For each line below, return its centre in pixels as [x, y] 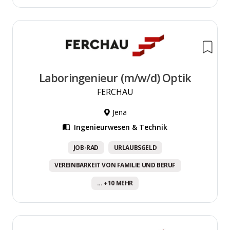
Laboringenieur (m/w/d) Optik [115, 78]
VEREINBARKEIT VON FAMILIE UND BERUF [115, 165]
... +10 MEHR [115, 183]
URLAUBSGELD [135, 147]
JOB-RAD [86, 147]
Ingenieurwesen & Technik [121, 127]
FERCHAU [115, 92]
